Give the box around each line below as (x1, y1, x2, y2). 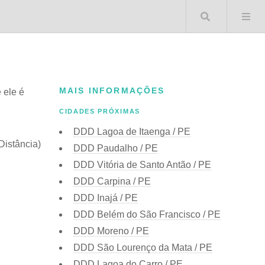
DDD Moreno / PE (73, 225, 149, 236)
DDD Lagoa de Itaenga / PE (73, 126, 190, 137)
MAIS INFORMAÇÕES (59, 86, 165, 95)
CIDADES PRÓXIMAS (59, 108, 140, 115)
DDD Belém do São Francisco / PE (73, 209, 221, 219)
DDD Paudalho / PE (73, 143, 158, 153)
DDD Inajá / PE (73, 192, 138, 203)
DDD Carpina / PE (73, 176, 151, 186)
